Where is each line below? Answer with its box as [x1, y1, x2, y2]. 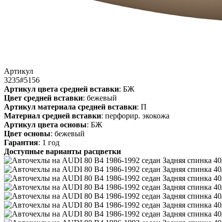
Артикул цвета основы [4, 120, 87, 129]
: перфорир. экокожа [101, 111, 169, 120]
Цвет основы [4, 129, 51, 138]
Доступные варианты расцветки [4, 147, 121, 156]
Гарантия [4, 138, 38, 147]
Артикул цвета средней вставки [4, 84, 119, 93]
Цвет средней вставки [4, 93, 83, 102]
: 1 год [38, 138, 59, 147]
